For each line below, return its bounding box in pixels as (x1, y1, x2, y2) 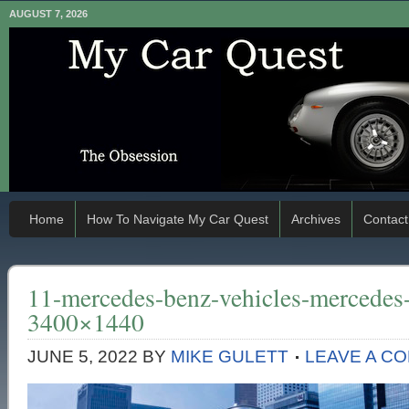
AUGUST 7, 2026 (9, 8, 88, 19)
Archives (291, 212, 341, 226)
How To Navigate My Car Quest (87, 212, 268, 226)
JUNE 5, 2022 (27, 347, 138, 366)
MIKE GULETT (171, 347, 288, 366)
